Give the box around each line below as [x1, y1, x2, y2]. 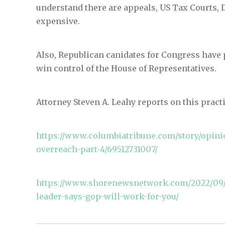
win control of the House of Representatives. [36, 63, 216, 74]
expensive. [36, 16, 80, 27]
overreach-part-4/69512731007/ [36, 144, 158, 155]
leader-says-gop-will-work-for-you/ [36, 191, 179, 202]
